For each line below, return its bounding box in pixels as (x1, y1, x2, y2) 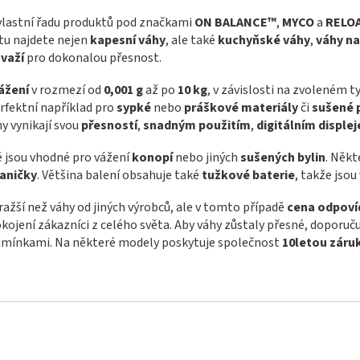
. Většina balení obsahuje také (37, 166, 202, 184)
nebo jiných (173, 148, 240, 166)
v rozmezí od (29, 80, 104, 99)
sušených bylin (240, 148, 325, 166)
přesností (81, 116, 137, 134)
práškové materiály (184, 98, 298, 117)
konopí (132, 148, 173, 166)
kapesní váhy (90, 31, 166, 49)
